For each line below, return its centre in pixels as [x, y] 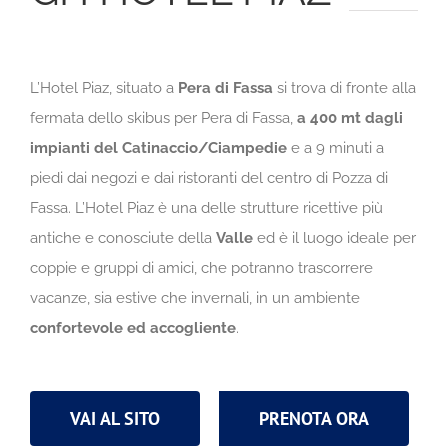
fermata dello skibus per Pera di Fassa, [163, 118]
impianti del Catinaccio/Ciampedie [158, 148]
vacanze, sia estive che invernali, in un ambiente [195, 298]
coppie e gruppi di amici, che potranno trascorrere [201, 268]
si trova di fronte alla [344, 88]
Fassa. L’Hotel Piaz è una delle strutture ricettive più [206, 208]
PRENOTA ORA [314, 419]
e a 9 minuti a [335, 148]
